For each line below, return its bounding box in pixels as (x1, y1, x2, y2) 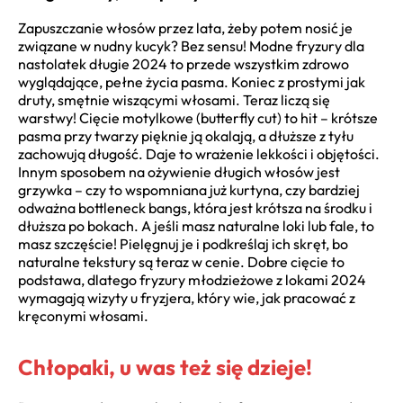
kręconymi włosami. (18, 306, 148, 325)
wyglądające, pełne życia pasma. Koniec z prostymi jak (18, 72, 365, 91)
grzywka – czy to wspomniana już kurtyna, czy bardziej (18, 180, 360, 199)
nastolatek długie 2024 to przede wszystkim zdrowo (18, 54, 349, 73)
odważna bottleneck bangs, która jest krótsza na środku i (18, 198, 372, 217)
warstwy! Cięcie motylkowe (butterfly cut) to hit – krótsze (18, 108, 378, 127)
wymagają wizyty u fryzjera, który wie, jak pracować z (18, 288, 355, 307)
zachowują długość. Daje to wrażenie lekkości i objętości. (18, 144, 380, 163)
